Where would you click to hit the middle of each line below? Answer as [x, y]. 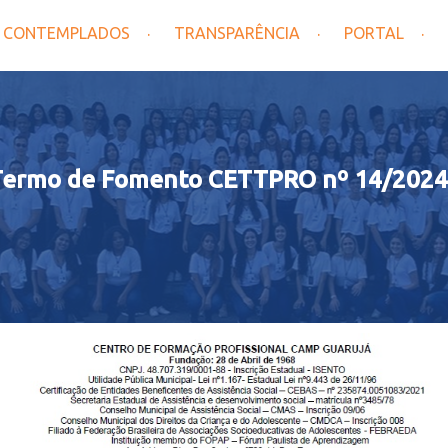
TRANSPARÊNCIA [236, 33]
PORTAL [373, 33]
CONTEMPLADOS [66, 33]
